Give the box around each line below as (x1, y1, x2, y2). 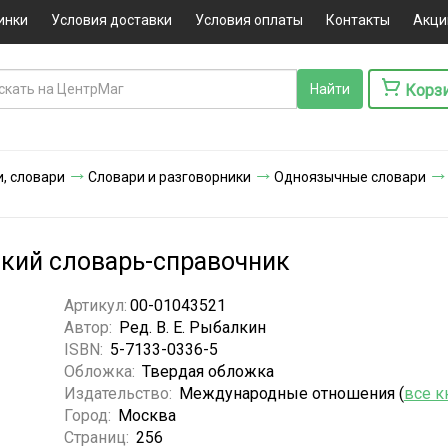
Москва (117, 405, 176, 425)
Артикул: (63, 295, 127, 315)
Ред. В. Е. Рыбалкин (118, 317, 266, 337)
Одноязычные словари (274, 168, 426, 185)
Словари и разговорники (88, 168, 251, 185)
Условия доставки (50, 12, 172, 28)
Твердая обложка (141, 361, 274, 381)
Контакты (325, 12, 390, 28)
